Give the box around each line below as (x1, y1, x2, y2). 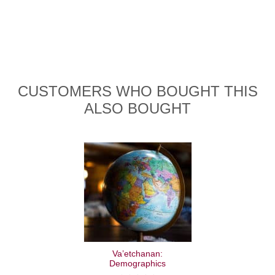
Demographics (109, 258, 166, 269)
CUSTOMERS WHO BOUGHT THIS (17, 83, 258, 100)
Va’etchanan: (112, 249, 163, 259)
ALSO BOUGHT (84, 100, 191, 117)
